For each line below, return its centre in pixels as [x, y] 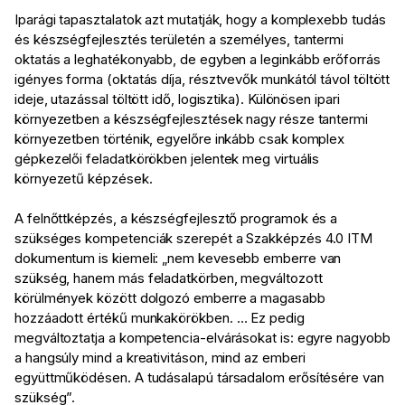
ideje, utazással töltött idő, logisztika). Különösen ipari [177, 99]
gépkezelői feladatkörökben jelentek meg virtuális [167, 159]
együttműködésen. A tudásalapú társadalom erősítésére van [199, 378]
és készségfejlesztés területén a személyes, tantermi [179, 40]
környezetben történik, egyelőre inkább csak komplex [180, 139]
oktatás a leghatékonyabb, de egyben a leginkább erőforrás [198, 60]
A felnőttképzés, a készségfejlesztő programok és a [176, 219]
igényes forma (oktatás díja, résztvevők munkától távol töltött [202, 80]
